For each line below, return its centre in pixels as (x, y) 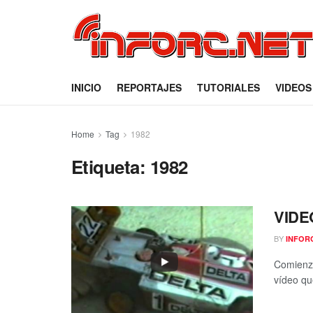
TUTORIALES (228, 87)
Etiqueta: (111, 167)
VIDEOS (293, 87)
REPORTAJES (149, 87)
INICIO (86, 87)
